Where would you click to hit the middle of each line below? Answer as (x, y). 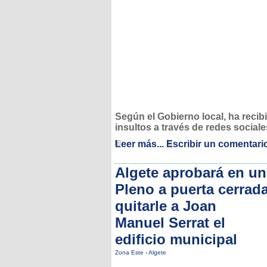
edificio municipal (176, 239)
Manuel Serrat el (170, 223)
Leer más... (139, 144)
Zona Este (130, 252)
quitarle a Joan (166, 206)
